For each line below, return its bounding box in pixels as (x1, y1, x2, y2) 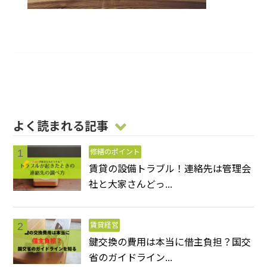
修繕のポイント (90, 147, 141, 156)
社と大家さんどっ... (89, 179, 173, 190)
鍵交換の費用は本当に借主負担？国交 (89, 237, 252, 247)
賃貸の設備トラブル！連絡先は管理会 (89, 163, 252, 174)
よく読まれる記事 (13, 119, 109, 133)
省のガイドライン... (89, 252, 173, 263)
